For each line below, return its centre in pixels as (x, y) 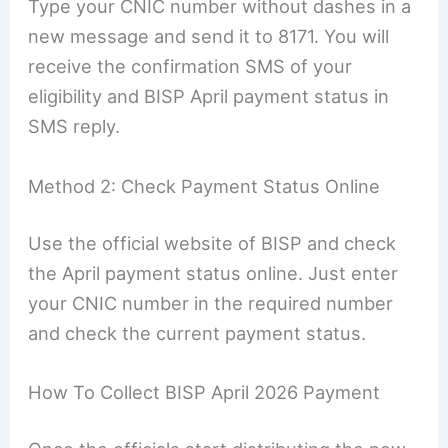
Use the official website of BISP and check (212, 242)
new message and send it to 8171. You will (209, 36)
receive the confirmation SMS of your (190, 66)
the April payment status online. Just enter (213, 272)
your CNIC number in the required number (211, 302)
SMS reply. (74, 126)
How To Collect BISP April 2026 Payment (204, 392)
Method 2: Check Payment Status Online (204, 185)
